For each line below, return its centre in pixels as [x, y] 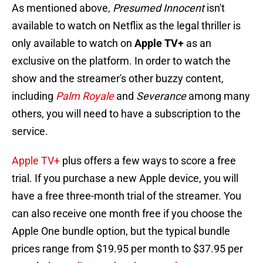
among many [218, 96]
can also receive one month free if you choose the [127, 214]
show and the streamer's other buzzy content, [118, 79]
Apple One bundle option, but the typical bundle [121, 231]
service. [30, 131]
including [34, 96]
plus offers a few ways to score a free [148, 161]
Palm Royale [85, 96]
